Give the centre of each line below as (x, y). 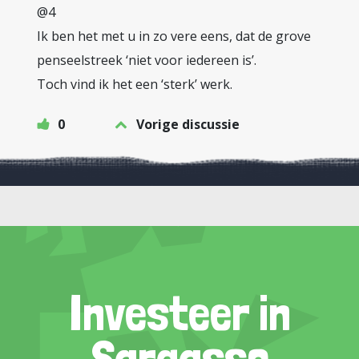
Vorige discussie (188, 124)
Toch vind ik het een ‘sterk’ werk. (135, 84)
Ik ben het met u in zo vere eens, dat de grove (174, 36)
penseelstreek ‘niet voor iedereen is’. (147, 60)
